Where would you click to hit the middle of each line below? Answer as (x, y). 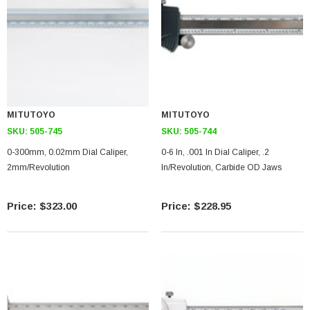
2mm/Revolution (38, 167)
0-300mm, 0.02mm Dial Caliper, (67, 152)
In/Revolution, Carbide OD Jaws (221, 167)
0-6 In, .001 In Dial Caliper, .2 (215, 152)
